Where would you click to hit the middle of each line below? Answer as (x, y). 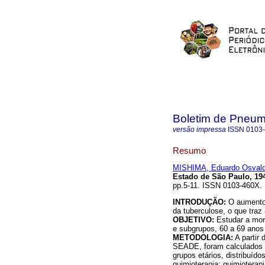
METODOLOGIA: (203, 238)
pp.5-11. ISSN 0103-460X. (217, 186)
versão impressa (199, 130)
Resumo (189, 150)
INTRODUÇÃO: (199, 202)
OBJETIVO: (193, 220)
